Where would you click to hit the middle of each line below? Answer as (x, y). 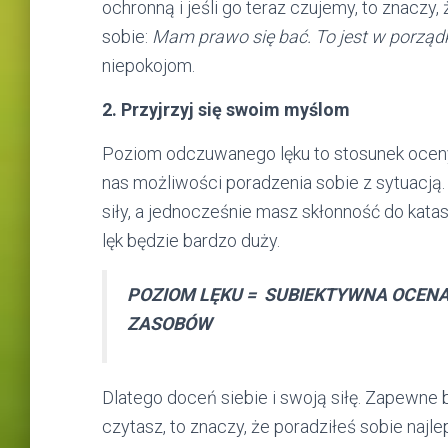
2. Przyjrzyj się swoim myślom (226, 109)
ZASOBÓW (169, 323)
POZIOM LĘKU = (193, 294)
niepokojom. (150, 65)
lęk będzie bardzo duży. (191, 240)
